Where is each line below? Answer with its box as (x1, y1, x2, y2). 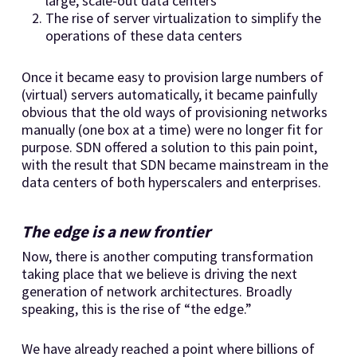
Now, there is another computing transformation (21, 246, 313, 265)
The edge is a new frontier (21, 220, 210, 242)
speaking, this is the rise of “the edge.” (21, 299, 252, 318)
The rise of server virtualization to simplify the (45, 8, 321, 27)
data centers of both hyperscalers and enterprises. (21, 172, 321, 191)
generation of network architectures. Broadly (21, 281, 292, 300)
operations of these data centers (45, 25, 242, 45)
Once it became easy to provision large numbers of (21, 67, 324, 86)
